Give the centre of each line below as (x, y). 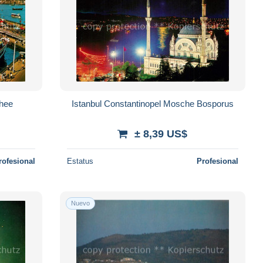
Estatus (80, 161)
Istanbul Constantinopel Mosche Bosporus (152, 103)
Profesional (217, 161)
